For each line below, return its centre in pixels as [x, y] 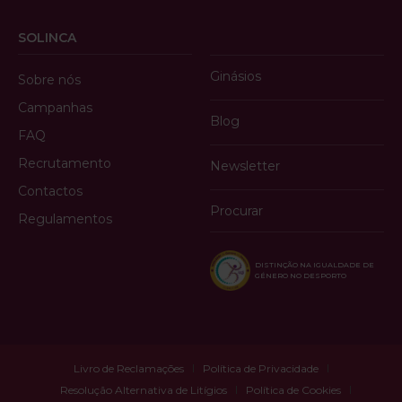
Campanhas [55, 107]
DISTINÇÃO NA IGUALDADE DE [314, 265]
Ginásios [236, 76]
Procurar [236, 210]
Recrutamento [65, 163]
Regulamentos [65, 218]
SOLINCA [47, 37]
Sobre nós [49, 79]
